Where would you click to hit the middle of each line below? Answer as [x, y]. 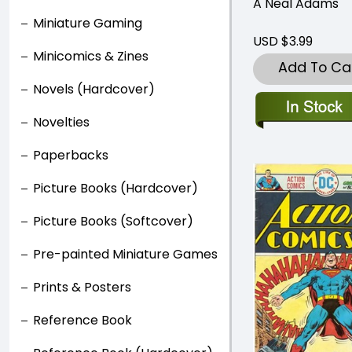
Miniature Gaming [88, 23]
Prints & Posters [82, 287]
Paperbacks [71, 155]
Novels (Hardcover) [94, 89]
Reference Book [82, 320]
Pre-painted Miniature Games [125, 254]
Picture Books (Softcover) [113, 221]
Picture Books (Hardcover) [115, 188]
